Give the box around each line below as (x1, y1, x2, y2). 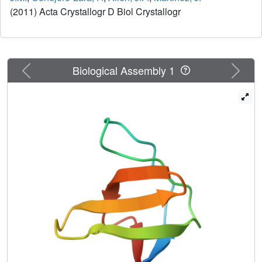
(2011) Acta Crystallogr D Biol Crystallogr (10, 5, 183, 19)
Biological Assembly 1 (72, 62, 181, 78)
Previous (25, 61, 63, 75)
